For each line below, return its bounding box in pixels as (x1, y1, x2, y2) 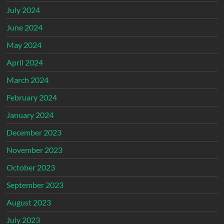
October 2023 (6, 162, 55, 172)
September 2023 (6, 180, 64, 190)
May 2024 (6, 40, 42, 50)
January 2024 (6, 110, 54, 120)
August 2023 (6, 197, 51, 207)
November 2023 (6, 145, 63, 155)
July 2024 (6, 5, 40, 15)
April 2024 (6, 57, 43, 67)
